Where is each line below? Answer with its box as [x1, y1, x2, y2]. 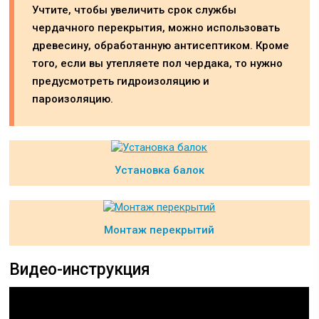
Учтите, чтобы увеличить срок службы [32, 3, 237, 16]
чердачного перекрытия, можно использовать [32, 21, 281, 34]
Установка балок [114, 163, 204, 177]
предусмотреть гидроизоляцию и [32, 74, 210, 88]
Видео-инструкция [9, 259, 151, 279]
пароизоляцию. [32, 92, 114, 105]
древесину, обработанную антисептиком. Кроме [32, 38, 290, 52]
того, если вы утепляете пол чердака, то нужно [32, 56, 283, 70]
